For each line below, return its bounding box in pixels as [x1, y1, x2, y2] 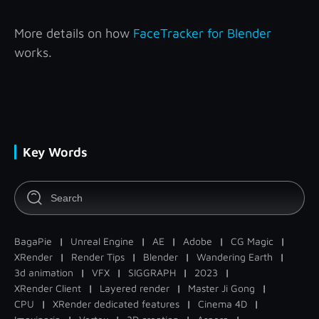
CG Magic [231, 235, 273, 248]
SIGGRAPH [128, 266, 176, 279]
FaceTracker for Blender [133, 26, 271, 41]
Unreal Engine [70, 235, 134, 248]
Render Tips [71, 251, 125, 263]
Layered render [100, 282, 169, 295]
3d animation [14, 266, 73, 279]
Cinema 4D [198, 298, 247, 310]
